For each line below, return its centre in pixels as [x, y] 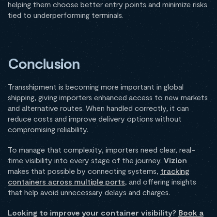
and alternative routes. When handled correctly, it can [98, 108]
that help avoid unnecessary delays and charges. [89, 192]
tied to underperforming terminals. [66, 15]
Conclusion [44, 63]
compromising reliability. [48, 129]
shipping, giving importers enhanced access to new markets [108, 97]
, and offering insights [161, 182]
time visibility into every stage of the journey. [86, 160]
